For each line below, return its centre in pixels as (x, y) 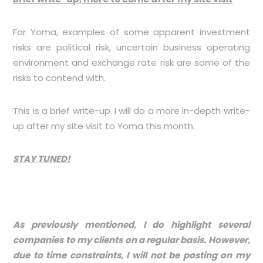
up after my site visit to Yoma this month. (104, 126)
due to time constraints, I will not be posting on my (131, 255)
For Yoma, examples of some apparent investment (131, 32)
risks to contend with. (60, 77)
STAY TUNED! (42, 159)
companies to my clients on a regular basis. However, (131, 240)
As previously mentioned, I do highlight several (131, 224)
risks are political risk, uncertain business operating (131, 47)
